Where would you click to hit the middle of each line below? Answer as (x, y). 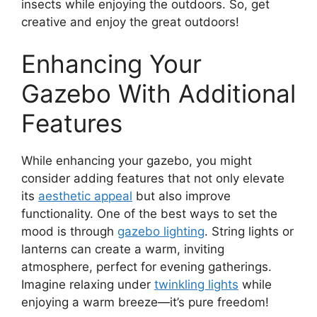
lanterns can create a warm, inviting (123, 249)
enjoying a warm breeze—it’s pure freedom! (145, 302)
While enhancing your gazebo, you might (137, 161)
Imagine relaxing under (88, 285)
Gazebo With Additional (158, 94)
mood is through (69, 232)
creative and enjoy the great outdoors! (130, 22)
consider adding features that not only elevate (153, 179)
